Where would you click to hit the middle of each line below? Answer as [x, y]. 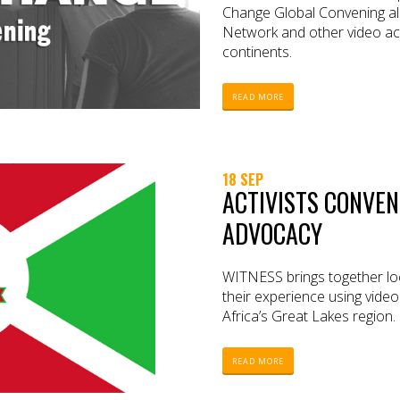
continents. [257, 51]
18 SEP [243, 179]
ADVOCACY [272, 233]
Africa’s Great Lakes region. [309, 316]
